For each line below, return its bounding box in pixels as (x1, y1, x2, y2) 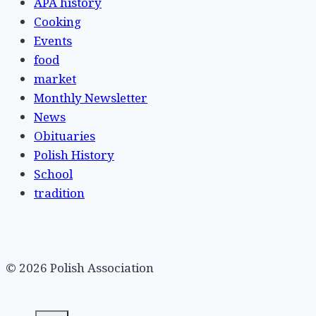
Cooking (34, 13, 81, 30)
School (34, 165, 73, 182)
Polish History (34, 146, 114, 163)
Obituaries (34, 127, 95, 144)
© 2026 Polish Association (6, 259, 154, 276)
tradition (34, 184, 85, 201)
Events (34, 32, 72, 49)
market (34, 70, 76, 87)
